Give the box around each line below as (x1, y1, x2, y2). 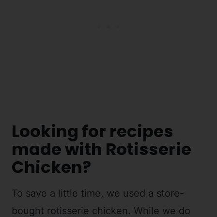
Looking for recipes (12, 119, 173, 143)
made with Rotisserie (12, 137, 191, 161)
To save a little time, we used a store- (12, 187, 184, 199)
